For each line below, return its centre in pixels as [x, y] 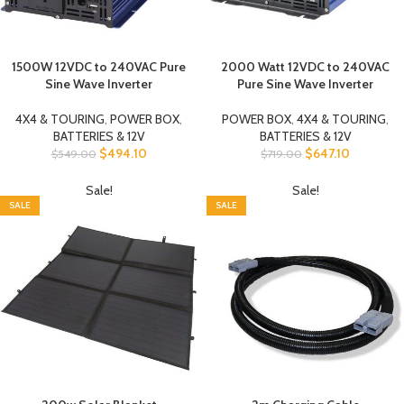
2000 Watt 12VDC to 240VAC [305, 67]
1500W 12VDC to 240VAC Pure [99, 67]
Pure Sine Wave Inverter [305, 84]
